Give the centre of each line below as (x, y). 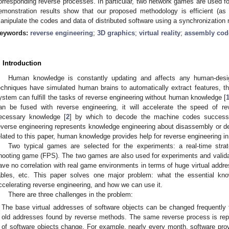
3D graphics (116, 33)
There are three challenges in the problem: (71, 194)
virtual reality (160, 33)
